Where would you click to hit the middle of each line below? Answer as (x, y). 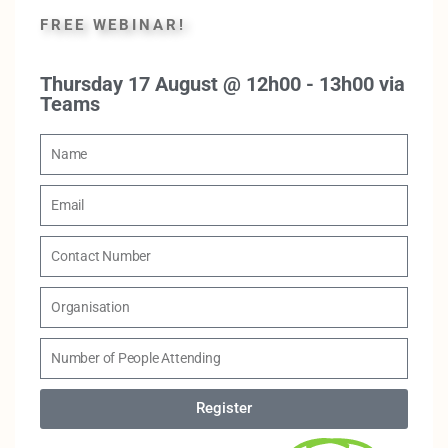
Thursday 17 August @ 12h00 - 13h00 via (222, 83)
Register (224, 408)
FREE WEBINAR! (113, 24)
